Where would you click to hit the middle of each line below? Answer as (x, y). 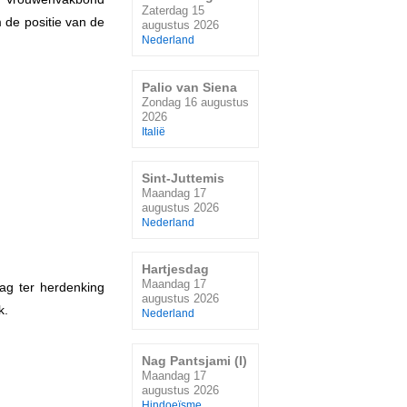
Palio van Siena (189, 87)
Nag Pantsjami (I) (194, 360)
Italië (154, 131)
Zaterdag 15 (173, 11)
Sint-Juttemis (183, 179)
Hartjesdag (175, 269)
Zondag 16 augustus (195, 102)
